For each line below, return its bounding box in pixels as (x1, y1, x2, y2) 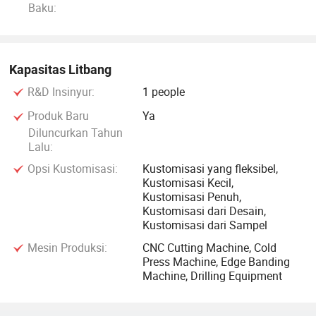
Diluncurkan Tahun (28, 124, 123, 140)
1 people (142, 83, 186, 99)
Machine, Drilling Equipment (142, 267, 283, 284)
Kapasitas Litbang (9, 61, 112, 77)
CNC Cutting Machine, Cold (142, 239, 277, 255)
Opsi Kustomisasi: (24, 161, 118, 177)
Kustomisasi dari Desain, (142, 203, 267, 219)
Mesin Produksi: (24, 239, 107, 255)
